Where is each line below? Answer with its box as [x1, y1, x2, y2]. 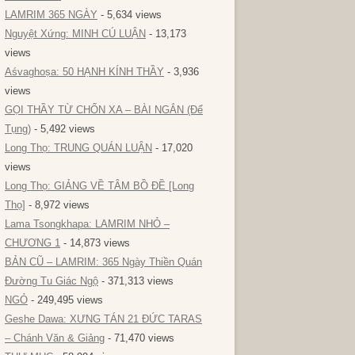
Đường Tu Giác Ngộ [5, 275, 98, 287]
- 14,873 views [60, 237, 130, 249]
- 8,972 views [25, 199, 90, 211]
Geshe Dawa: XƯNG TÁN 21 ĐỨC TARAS [5, 313, 202, 325]
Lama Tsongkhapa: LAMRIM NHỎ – [5, 218, 170, 230]
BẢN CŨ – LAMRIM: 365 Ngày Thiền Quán [5, 256, 202, 268]
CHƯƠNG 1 [5, 237, 60, 249]
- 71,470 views [105, 332, 174, 344]
